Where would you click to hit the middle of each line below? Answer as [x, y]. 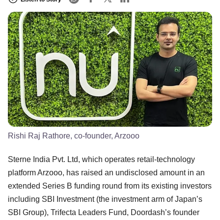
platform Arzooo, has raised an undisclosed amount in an [106, 172]
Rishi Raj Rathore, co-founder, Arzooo [74, 136]
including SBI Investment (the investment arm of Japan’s [105, 199]
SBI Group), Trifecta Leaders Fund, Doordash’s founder [104, 212]
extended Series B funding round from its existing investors [110, 186]
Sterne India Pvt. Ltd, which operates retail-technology [101, 159]
